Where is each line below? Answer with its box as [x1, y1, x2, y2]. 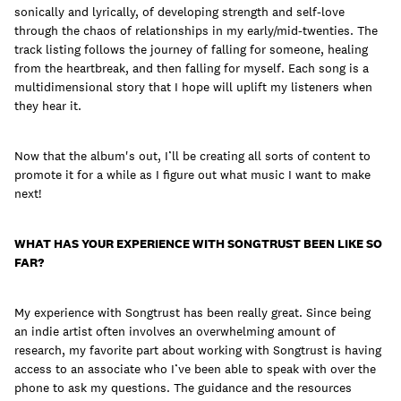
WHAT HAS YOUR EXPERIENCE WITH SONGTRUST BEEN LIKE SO [14, 235, 382, 252]
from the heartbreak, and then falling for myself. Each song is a [14, 60, 369, 77]
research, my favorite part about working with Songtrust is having [14, 342, 381, 359]
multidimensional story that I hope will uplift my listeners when [14, 79, 372, 96]
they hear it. [14, 98, 81, 115]
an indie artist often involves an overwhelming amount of [14, 323, 336, 340]
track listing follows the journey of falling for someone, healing [14, 41, 368, 58]
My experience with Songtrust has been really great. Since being [14, 304, 371, 321]
